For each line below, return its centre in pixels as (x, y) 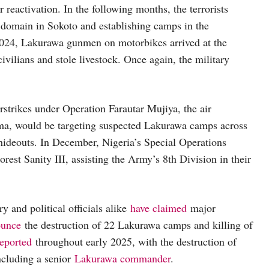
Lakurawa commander (122, 258)
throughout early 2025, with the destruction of (134, 242)
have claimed (159, 208)
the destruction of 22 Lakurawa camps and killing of (137, 225)
